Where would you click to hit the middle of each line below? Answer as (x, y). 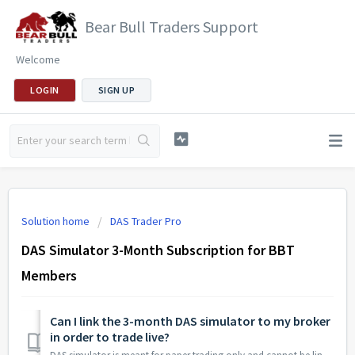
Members (49, 275)
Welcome (38, 59)
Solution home (57, 221)
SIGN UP (116, 90)
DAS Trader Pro (146, 221)
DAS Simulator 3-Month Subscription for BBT (158, 250)
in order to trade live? (110, 337)
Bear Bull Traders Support (172, 27)
